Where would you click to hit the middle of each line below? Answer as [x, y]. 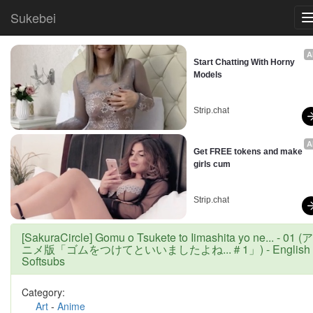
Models [208, 75]
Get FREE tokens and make [248, 152]
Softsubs [43, 261]
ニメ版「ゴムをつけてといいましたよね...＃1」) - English [166, 249]
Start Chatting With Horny [244, 62]
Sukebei [33, 17]
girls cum [212, 164]
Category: [43, 292]
